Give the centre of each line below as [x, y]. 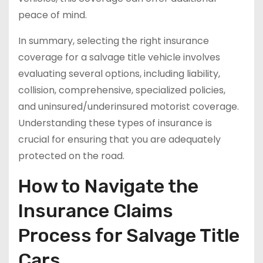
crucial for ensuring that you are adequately [119, 140]
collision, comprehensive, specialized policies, [122, 90]
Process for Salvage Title [129, 236]
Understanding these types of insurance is [115, 123]
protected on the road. [71, 156]
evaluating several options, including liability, [119, 74]
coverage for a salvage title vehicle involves [119, 58]
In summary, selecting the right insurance [114, 41]
